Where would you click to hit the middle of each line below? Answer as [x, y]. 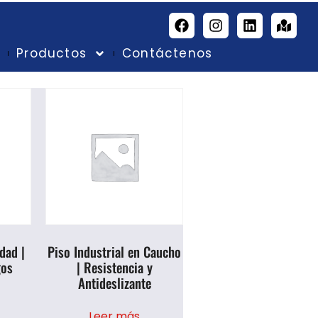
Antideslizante [114, 282]
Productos [51, 53]
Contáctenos [168, 53]
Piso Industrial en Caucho [115, 251]
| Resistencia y [114, 267]
